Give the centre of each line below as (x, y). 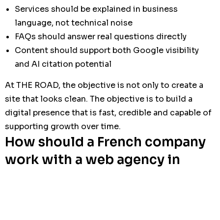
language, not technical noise (74, 23)
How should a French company (105, 142)
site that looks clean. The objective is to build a (99, 99)
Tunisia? (32, 177)
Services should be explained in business (96, 9)
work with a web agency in (93, 160)
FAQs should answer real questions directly (101, 36)
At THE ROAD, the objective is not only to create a (104, 85)
